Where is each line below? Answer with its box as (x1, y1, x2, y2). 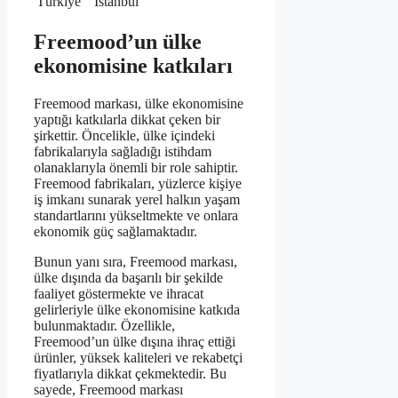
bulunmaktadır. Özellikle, (34, 318, 175, 334)
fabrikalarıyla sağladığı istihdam (34, 144, 211, 160)
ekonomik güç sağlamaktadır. (34, 224, 197, 240)
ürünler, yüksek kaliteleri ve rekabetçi (34, 350, 243, 366)
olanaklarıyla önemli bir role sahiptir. (34, 160, 238, 176)
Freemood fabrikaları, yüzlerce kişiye (34, 176, 242, 192)
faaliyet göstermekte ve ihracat (34, 286, 203, 302)
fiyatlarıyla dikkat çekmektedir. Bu (34, 366, 227, 382)
